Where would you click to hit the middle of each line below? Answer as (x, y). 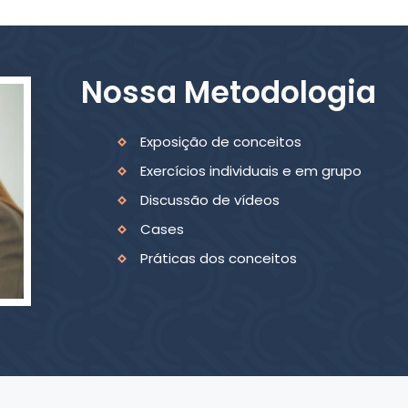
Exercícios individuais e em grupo (250, 171)
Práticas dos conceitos (218, 258)
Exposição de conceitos (220, 142)
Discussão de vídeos (209, 200)
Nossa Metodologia (228, 92)
